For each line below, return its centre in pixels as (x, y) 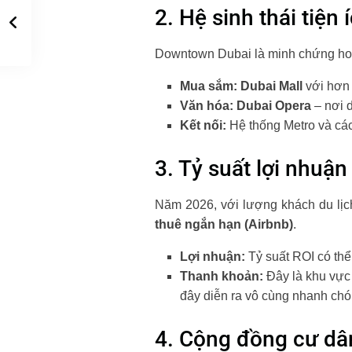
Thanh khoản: (222, 277)
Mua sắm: (209, 86)
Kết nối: (203, 126)
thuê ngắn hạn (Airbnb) (224, 225)
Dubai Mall (271, 86)
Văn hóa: (207, 106)
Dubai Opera (274, 106)
